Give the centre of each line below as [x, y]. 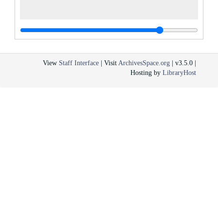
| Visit [109, 63]
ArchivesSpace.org [144, 63]
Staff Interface [79, 63]
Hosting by [146, 73]
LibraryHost [179, 73]
